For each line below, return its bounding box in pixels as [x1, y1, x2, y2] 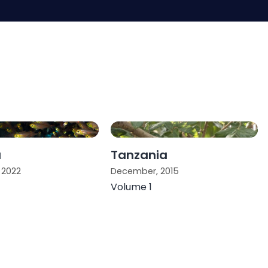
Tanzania [111, 146, 168, 163]
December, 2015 [111, 165, 179, 177]
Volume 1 [111, 179, 153, 194]
